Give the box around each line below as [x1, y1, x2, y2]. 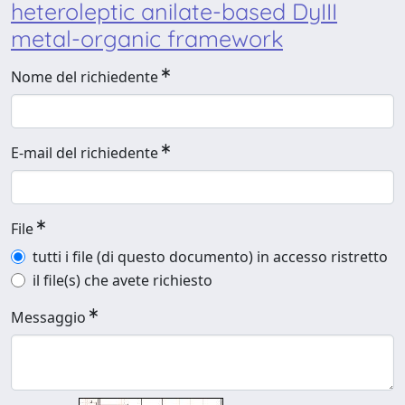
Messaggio [11, 307, 86, 327]
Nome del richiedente [11, 67, 158, 87]
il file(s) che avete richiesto [33, 270, 212, 290]
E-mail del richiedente [11, 143, 158, 163]
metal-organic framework [11, 24, 283, 52]
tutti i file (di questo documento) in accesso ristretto [33, 247, 388, 267]
